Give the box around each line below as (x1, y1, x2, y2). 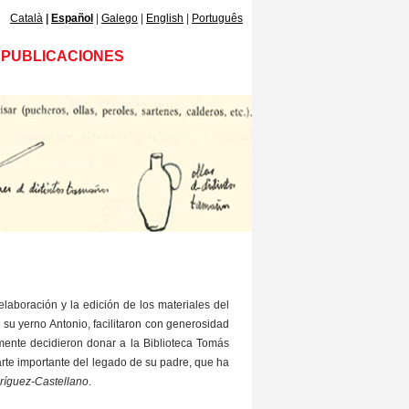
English (146, 12, 184, 25)
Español (51, 12, 93, 25)
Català (10, 12, 43, 25)
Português (192, 12, 243, 25)
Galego (101, 12, 138, 25)
